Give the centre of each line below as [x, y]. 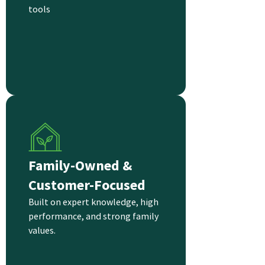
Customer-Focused [87, 185]
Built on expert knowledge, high [93, 202]
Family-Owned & [80, 166]
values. [42, 230]
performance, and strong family [93, 216]
